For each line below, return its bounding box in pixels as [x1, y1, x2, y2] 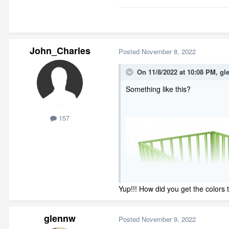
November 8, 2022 [142, 46, 196, 56]
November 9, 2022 [142, 214, 196, 224]
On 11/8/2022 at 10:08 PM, [137, 66, 220, 77]
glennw [44, 212, 76, 225]
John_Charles [29, 44, 90, 58]
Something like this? [126, 83, 191, 94]
